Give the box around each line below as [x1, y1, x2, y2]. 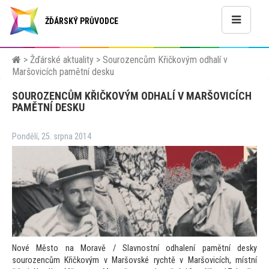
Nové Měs [12, 243, 51, 254]
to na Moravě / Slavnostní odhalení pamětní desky [50, 243, 257, 254]
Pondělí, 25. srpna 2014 [12, 131, 91, 142]
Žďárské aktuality [30, 54, 94, 65]
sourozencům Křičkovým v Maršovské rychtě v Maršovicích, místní [12, 255, 257, 266]
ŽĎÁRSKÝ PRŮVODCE [45, 16, 118, 26]
